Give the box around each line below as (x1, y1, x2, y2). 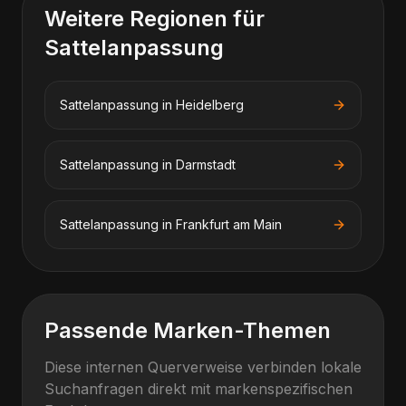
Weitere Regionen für (44, 5, 265, 32)
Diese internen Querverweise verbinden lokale (44, 358, 362, 376)
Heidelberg (176, 97, 244, 112)
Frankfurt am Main (176, 217, 282, 232)
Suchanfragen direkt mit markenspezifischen (44, 380, 353, 398)
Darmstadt (176, 157, 236, 172)
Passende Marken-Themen (44, 317, 331, 343)
